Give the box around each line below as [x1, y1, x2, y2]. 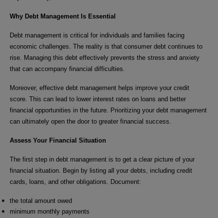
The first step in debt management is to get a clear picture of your [10, 155, 195, 163]
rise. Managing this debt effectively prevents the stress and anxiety [10, 54, 200, 61]
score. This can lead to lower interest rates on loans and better [10, 95, 186, 103]
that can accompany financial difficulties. [10, 65, 125, 73]
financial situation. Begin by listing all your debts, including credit [10, 166, 192, 174]
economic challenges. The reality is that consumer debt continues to [10, 42, 202, 50]
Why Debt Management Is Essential [10, 12, 116, 20]
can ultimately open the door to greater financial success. [10, 117, 171, 125]
